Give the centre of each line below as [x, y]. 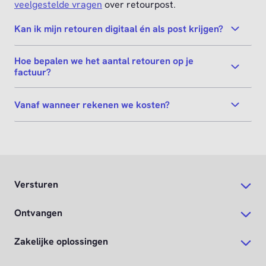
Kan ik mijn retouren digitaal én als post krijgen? [119, 28]
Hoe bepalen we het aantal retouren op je [104, 61]
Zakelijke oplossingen [61, 242]
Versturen [36, 185]
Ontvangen [38, 213]
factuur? [33, 72]
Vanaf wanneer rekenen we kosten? [92, 104]
